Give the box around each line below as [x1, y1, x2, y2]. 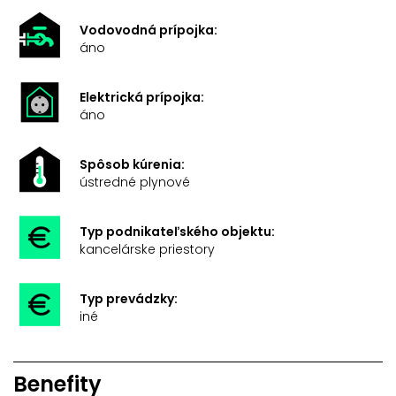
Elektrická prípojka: [80, 88, 204, 106]
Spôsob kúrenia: [80, 155, 185, 173]
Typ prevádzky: [80, 289, 178, 308]
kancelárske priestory [80, 240, 215, 258]
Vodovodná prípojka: [80, 20, 217, 39]
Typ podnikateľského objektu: [80, 222, 275, 240]
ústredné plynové [80, 172, 190, 191]
